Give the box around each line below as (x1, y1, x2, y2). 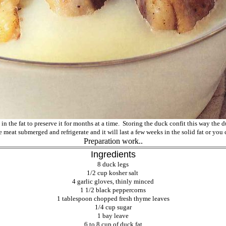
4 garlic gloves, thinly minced (72, 178, 154, 185)
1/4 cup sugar (94, 203, 132, 211)
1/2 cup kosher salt (86, 169, 140, 177)
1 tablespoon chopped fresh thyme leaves (56, 195, 169, 202)
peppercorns (112, 186, 146, 194)
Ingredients (90, 149, 136, 159)
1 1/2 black (80, 186, 112, 194)
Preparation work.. (83, 137, 143, 145)
